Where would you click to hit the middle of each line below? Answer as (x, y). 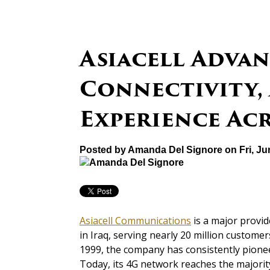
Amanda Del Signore (175, 150)
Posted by (103, 150)
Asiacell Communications (135, 221)
